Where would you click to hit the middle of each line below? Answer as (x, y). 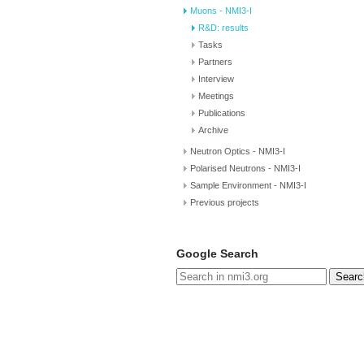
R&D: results (223, 28)
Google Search (217, 253)
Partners (215, 62)
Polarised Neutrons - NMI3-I (245, 168)
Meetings (216, 96)
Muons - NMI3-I (221, 11)
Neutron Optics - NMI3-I (238, 151)
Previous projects (225, 202)
